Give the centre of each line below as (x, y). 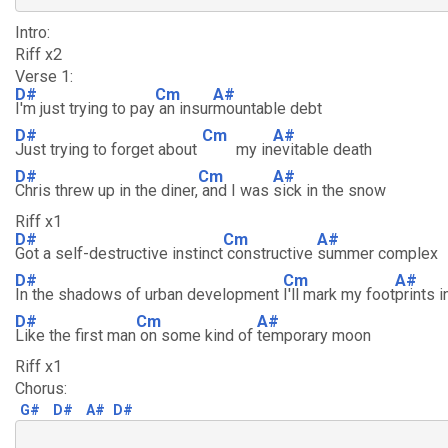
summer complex (377, 253)
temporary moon (314, 335)
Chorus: (41, 388)
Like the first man (75, 335)
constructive (270, 253)
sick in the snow (329, 190)
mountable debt (267, 108)
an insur (184, 108)
